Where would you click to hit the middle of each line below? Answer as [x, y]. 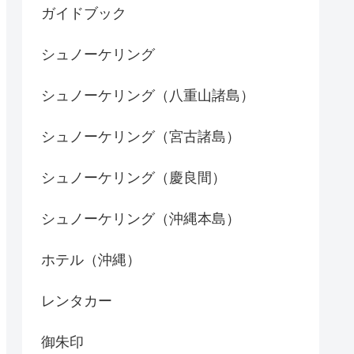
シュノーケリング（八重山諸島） [148, 95]
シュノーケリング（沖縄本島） [141, 218]
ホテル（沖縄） [91, 260]
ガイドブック [84, 13]
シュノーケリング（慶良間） [134, 177]
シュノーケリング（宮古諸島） [141, 136]
